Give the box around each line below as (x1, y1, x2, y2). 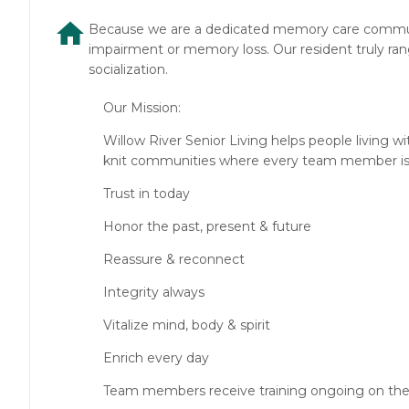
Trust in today (103, 185, 190, 203)
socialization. (89, 61, 168, 79)
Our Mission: (103, 100, 181, 117)
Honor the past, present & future (103, 218, 311, 236)
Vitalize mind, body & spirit (103, 317, 270, 334)
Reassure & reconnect (103, 251, 245, 268)
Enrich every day (103, 350, 209, 367)
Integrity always (103, 284, 204, 301)
